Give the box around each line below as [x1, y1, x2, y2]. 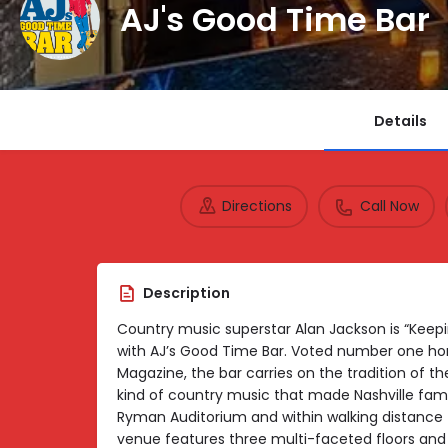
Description [143, 282, 230, 303]
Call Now [359, 196, 419, 217]
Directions [221, 196, 292, 217]
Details [374, 110, 427, 131]
